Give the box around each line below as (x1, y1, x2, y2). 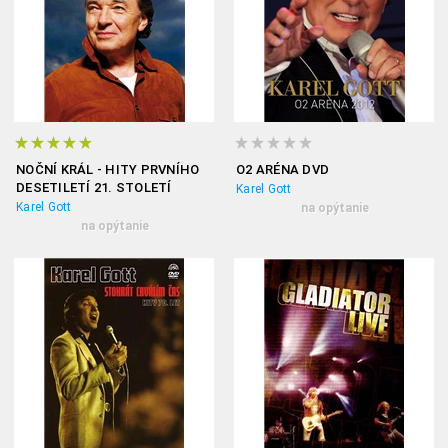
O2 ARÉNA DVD (236, 162, 329, 177)
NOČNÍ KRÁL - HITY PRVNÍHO (16, 162, 200, 177)
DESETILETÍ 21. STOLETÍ (16, 180, 172, 195)
